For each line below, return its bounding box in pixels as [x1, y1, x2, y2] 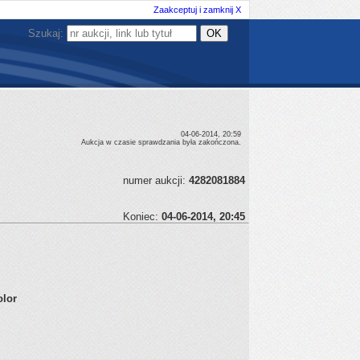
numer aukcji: [123, 174, 189, 186]
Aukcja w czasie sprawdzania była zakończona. [81, 138, 241, 146]
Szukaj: [28, 27, 67, 39]
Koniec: [123, 211, 162, 223]
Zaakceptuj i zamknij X [153, 5, 241, 14]
